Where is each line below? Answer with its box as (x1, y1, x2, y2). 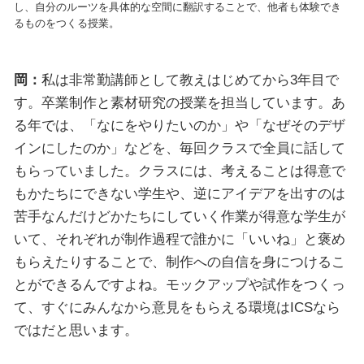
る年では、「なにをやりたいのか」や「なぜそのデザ (13, 117, 345, 134)
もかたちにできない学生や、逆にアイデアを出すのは (13, 185, 345, 202)
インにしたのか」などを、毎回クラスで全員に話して (13, 140, 345, 157)
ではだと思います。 (13, 322, 138, 339)
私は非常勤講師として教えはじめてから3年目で (41, 71, 339, 89)
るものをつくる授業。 (13, 16, 119, 29)
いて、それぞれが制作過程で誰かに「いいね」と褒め (13, 231, 345, 248)
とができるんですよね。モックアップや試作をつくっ (13, 276, 345, 293)
